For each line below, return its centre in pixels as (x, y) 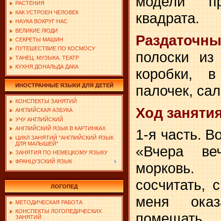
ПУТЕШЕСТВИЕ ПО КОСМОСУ (55, 49)
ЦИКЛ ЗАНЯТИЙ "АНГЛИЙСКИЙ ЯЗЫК (64, 137)
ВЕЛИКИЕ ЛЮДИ (37, 30)
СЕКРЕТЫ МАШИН (39, 39)
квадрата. (167, 18)
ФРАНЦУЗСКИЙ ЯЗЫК (44, 162)
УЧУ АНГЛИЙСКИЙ (39, 119)
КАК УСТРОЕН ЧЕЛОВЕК (47, 12)
